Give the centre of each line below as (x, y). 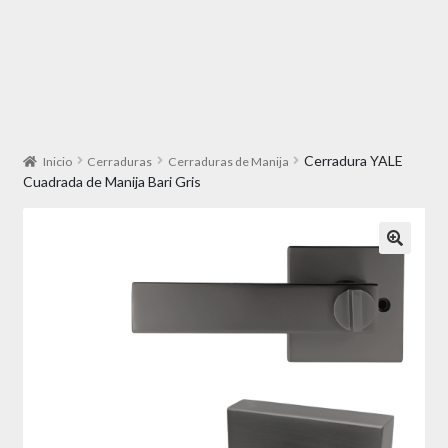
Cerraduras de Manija (228, 161)
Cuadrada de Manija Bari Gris (111, 181)
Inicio (58, 161)
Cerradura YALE (353, 160)
